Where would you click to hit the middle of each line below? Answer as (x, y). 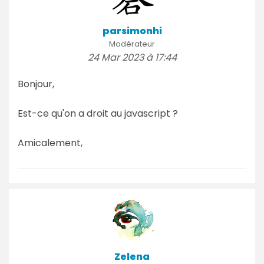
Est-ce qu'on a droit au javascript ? (98, 113)
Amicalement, (50, 143)
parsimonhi (132, 31)
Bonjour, (36, 84)
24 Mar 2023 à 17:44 (132, 57)
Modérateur (132, 44)
